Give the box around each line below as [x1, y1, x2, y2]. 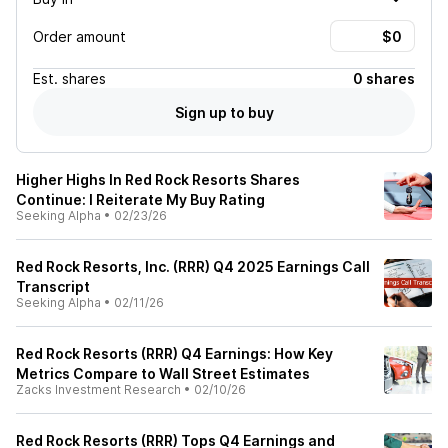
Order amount [33, 27, 126, 45]
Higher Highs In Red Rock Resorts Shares [16, 171, 300, 188]
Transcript [16, 278, 90, 295]
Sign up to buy [174, 103, 274, 121]
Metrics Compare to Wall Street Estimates [16, 365, 310, 382]
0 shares [353, 70, 415, 87]
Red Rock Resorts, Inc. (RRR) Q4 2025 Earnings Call [16, 258, 370, 275]
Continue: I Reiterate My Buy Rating [16, 191, 265, 208]
